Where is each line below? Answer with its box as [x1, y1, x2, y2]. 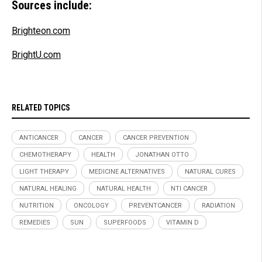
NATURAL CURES [185, 167, 236, 175]
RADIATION [202, 201, 235, 209]
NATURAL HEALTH [96, 184, 151, 192]
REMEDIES [19, 218, 50, 226]
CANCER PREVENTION [123, 133, 189, 142]
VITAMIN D [166, 218, 199, 226]
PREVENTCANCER [129, 201, 182, 209]
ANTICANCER [19, 133, 58, 142]
